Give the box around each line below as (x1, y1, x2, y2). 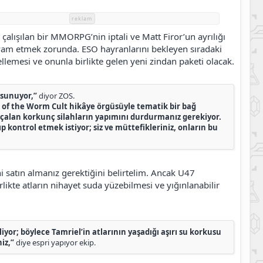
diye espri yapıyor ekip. (14, 237, 96, 248)
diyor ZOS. (37, 90, 75, 102)
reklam (72, 14, 93, 22)
